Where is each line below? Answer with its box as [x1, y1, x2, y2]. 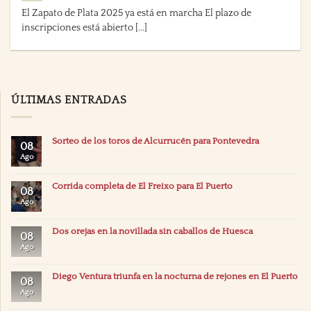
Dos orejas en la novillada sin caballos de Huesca [52, 226, 253, 237]
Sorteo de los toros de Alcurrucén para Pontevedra [52, 136, 259, 146]
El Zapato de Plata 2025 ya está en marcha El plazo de [22, 8, 252, 19]
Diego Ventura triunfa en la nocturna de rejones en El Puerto [52, 271, 298, 282]
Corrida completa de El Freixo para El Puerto [52, 181, 233, 192]
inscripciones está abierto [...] [22, 22, 148, 34]
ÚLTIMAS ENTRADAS [11, 93, 127, 106]
